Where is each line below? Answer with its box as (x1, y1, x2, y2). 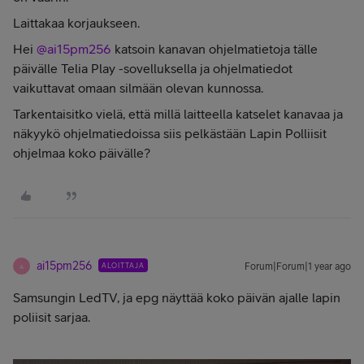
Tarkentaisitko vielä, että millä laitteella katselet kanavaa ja (13, 106, 343, 121)
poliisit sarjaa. (13, 310, 90, 324)
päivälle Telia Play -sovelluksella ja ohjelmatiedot (13, 61, 292, 76)
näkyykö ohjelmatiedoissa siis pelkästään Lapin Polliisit (13, 126, 327, 141)
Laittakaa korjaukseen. (13, 15, 140, 30)
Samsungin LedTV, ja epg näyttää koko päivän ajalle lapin (13, 290, 340, 305)
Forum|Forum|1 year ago (245, 261, 351, 272)
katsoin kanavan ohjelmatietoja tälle (111, 41, 318, 56)
